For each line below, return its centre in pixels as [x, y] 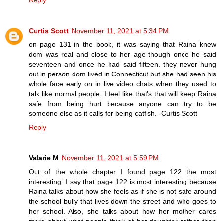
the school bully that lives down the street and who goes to [122, 202]
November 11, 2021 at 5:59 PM [110, 158]
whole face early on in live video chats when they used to [122, 84]
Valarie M [44, 158]
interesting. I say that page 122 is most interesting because [122, 182]
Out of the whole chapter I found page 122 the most [122, 172]
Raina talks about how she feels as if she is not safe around [122, 192]
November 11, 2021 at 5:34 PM [120, 31]
